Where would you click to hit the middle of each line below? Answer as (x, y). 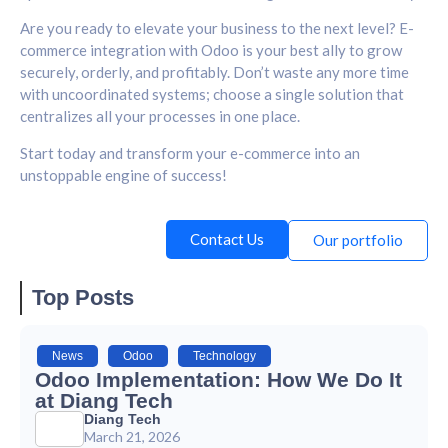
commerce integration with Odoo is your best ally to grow (211, 50)
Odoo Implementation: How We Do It (218, 379)
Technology (224, 355)
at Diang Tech (104, 400)
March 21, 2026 (132, 436)
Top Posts (83, 297)
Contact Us (227, 238)
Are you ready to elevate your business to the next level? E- (217, 28)
